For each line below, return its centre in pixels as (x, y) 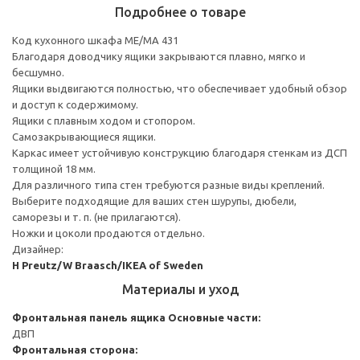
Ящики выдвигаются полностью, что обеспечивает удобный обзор (180, 88)
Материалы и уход (180, 289)
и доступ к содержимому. (75, 104)
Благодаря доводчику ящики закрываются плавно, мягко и (159, 56)
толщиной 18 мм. (54, 168)
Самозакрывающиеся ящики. (84, 136)
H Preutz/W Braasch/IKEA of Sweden (108, 265)
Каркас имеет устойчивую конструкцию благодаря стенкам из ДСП (180, 152)
